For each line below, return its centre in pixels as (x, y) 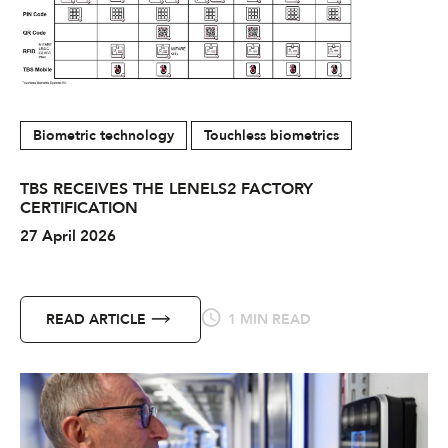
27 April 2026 (68, 235)
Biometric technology (103, 135)
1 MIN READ (267, 319)
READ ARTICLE (96, 319)
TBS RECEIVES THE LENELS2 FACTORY (166, 188)
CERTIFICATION (79, 207)
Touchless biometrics (271, 135)
